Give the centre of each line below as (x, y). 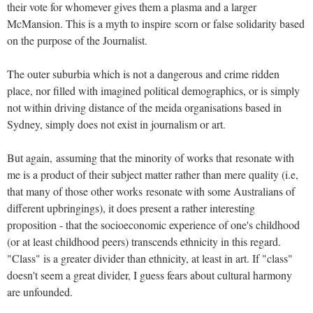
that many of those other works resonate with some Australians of (151, 191)
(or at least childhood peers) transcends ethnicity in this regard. (144, 241)
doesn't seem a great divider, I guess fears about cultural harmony (150, 275)
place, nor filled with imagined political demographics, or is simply (153, 90)
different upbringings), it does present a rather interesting (131, 208)
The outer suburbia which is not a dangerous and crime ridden (143, 73)
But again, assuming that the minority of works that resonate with (151, 157)
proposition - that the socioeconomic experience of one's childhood (153, 224)
